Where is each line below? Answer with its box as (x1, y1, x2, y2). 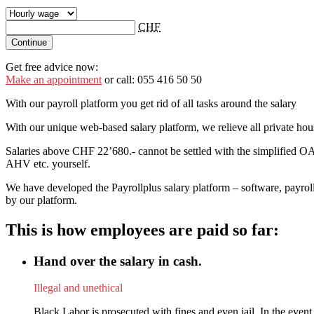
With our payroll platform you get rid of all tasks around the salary (6, 97, 296, 109)
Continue (11, 36, 47, 48)
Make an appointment (6, 73, 102, 86)
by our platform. (6, 193, 77, 206)
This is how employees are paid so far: (6, 220, 279, 239)
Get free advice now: (6, 60, 98, 73)
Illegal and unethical (34, 282, 123, 294)
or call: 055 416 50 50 (102, 73, 202, 86)
